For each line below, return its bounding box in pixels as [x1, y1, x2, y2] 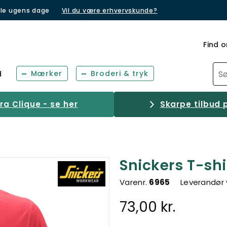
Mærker [30, 68, 63, 79]
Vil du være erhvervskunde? [61, 6, 158, 15]
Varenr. [120, 177, 149, 187]
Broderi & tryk [91, 68, 148, 79]
